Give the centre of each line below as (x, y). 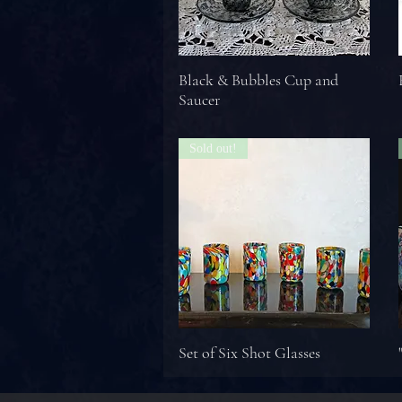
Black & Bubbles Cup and (258, 79)
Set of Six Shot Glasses (249, 353)
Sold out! (213, 148)
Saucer (199, 99)
